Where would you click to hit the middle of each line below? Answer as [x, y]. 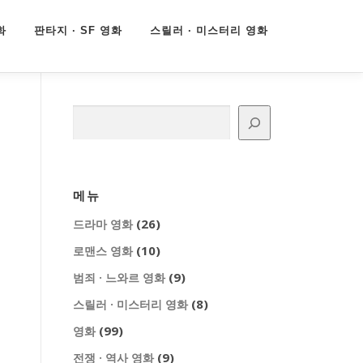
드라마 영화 [103, 224]
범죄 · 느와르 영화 [119, 278]
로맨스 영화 [103, 251]
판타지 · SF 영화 [78, 30]
